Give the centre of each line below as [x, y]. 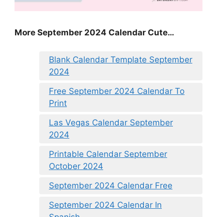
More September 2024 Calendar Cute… [94, 33]
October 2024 [76, 166]
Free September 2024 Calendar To [117, 91]
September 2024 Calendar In [105, 205]
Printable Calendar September [108, 154]
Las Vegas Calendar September [111, 122]
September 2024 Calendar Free [111, 185]
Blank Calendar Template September [121, 59]
